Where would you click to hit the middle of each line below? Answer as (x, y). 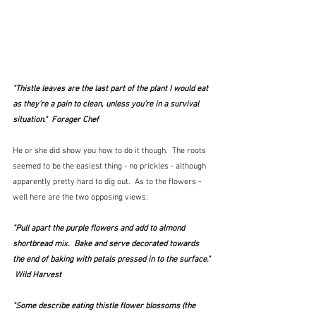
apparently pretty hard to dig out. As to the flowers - (108, 182)
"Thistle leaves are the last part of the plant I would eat (111, 89)
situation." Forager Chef (56, 120)
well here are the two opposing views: (80, 198)
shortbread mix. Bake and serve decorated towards (107, 244)
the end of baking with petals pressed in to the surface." (113, 260)
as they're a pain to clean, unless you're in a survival (107, 105)
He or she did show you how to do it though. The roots (110, 151)
